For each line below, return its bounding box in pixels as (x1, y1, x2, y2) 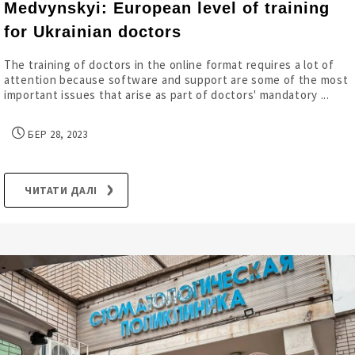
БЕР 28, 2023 (25, 128, 87, 141)
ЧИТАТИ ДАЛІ (25, 183, 97, 197)
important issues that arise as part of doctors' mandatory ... (4, 87, 330, 102)
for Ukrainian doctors (4, 23, 181, 40)
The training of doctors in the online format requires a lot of (4, 57, 334, 72)
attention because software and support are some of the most (4, 72, 349, 87)
